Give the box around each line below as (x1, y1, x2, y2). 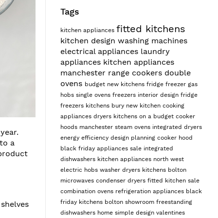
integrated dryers (152, 123, 202, 130)
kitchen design (60, 36, 118, 45)
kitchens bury (85, 102, 126, 109)
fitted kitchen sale (147, 177, 200, 184)
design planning (110, 134, 157, 141)
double (164, 68, 191, 77)
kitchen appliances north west (97, 155, 184, 163)
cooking (162, 102, 184, 109)
